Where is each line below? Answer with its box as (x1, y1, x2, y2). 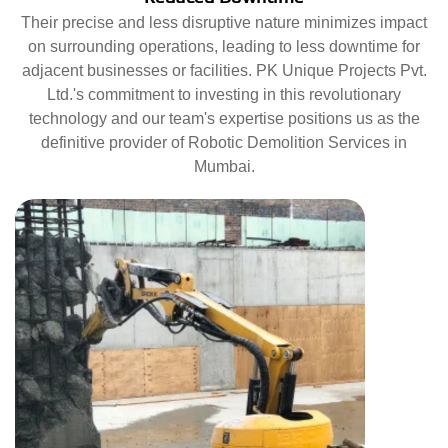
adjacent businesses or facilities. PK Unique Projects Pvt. (21, 61, 427, 79)
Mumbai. (193, 157, 255, 175)
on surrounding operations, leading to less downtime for (28, 37, 420, 55)
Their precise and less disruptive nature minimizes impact (21, 13, 427, 31)
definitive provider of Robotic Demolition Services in (41, 133, 407, 151)
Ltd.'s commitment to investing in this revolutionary (47, 85, 401, 103)
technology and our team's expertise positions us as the (28, 109, 420, 127)
